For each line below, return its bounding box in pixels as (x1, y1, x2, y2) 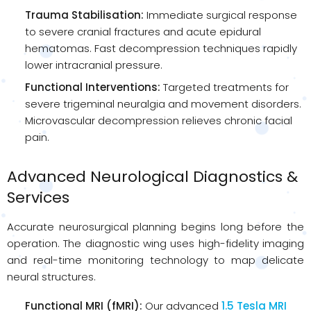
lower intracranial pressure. (25, 58, 162, 72)
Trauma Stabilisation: (25, 8, 144, 22)
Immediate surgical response (144, 8, 297, 22)
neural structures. (7, 269, 96, 284)
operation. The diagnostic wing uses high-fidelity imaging (7, 236, 304, 251)
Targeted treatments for (160, 80, 289, 94)
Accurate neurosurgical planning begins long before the (7, 219, 304, 234)
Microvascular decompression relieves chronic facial (25, 113, 292, 128)
